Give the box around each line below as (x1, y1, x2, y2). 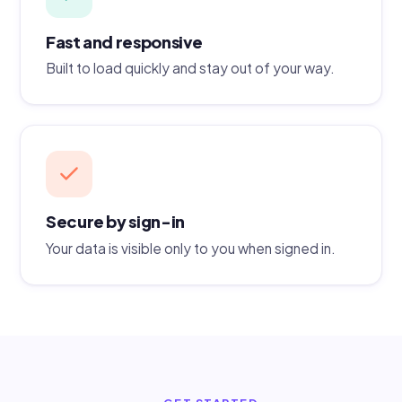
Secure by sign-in (46, 211, 185, 232)
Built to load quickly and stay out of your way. (46, 59, 335, 77)
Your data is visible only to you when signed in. (46, 239, 336, 257)
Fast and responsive (46, 31, 204, 52)
